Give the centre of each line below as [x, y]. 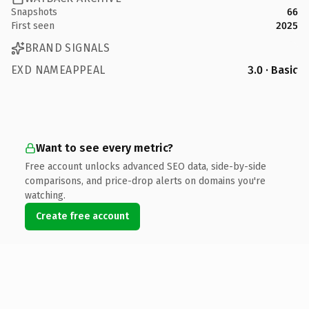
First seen [33, 26]
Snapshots [34, 12]
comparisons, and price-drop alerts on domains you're [145, 181]
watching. [45, 195]
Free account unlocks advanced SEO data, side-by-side [146, 166]
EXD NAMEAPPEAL [58, 70]
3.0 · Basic [273, 70]
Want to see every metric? [104, 148]
